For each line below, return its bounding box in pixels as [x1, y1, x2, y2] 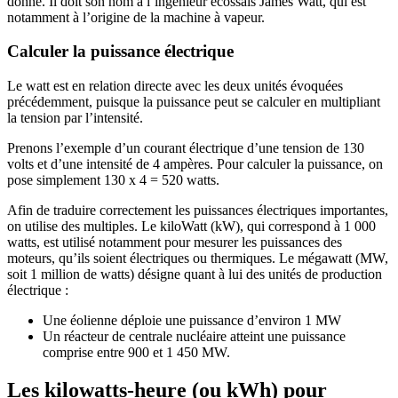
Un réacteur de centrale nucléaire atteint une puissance [43, 329, 346, 345]
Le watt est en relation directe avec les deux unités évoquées [7, 78, 343, 94]
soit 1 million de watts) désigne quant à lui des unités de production [7, 267, 382, 283]
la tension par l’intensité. [7, 110, 143, 126]
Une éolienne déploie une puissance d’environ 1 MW [43, 313, 341, 329]
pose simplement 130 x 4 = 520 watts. [7, 172, 219, 188]
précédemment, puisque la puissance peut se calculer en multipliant [7, 94, 380, 110]
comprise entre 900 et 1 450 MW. [43, 345, 230, 361]
